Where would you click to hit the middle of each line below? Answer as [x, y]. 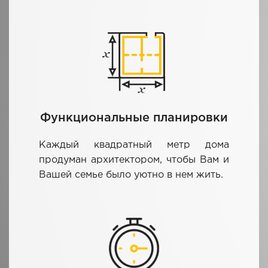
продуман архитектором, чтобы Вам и [134, 160]
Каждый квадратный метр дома [134, 145]
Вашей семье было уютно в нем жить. [131, 175]
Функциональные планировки [134, 118]
